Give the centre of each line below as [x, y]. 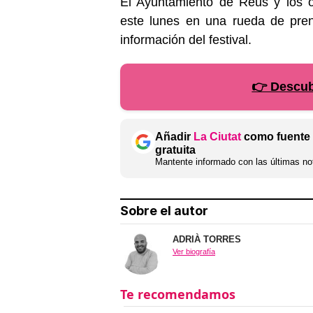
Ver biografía [194, 252]
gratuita [175, 150]
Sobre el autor [164, 211]
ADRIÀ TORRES [207, 240]
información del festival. [186, 39]
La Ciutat [217, 136]
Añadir [174, 136]
